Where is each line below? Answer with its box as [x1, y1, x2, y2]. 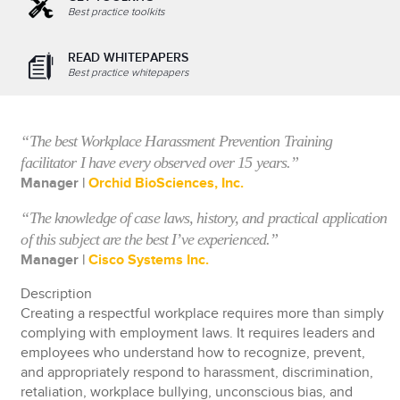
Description [21, 286, 93, 303]
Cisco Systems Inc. [88, 252, 210, 269]
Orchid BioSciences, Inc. [88, 175, 245, 192]
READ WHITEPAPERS [68, 50, 189, 65]
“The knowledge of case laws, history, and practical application [21, 209, 387, 227]
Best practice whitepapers [68, 66, 190, 79]
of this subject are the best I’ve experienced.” [21, 230, 279, 248]
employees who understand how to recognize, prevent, [21, 345, 366, 362]
